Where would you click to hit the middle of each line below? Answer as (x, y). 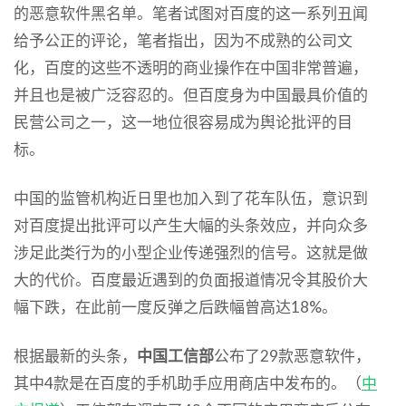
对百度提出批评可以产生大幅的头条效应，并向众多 (191, 225)
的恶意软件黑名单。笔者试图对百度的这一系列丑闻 (191, 13)
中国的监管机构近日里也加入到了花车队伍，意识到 (191, 198)
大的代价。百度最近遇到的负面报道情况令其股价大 (191, 279)
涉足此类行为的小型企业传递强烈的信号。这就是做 (191, 252)
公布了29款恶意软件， (292, 355)
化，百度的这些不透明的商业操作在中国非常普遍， (191, 67)
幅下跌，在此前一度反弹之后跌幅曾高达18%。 (175, 306)
